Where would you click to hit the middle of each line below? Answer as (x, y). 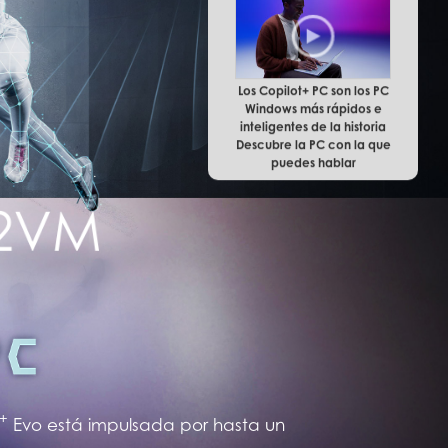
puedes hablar (313, 155)
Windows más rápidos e (313, 101)
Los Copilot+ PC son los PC (313, 83)
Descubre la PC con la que (313, 137)
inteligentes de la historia (313, 119)
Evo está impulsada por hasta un (146, 425)
